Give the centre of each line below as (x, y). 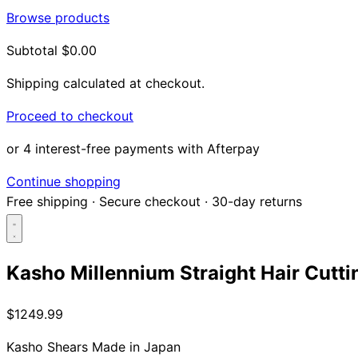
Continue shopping (64, 181)
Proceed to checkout (70, 115)
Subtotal (32, 50)
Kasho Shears (47, 347)
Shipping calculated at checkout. (105, 83)
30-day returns (257, 201)
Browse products (58, 17)
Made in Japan (136, 347)
